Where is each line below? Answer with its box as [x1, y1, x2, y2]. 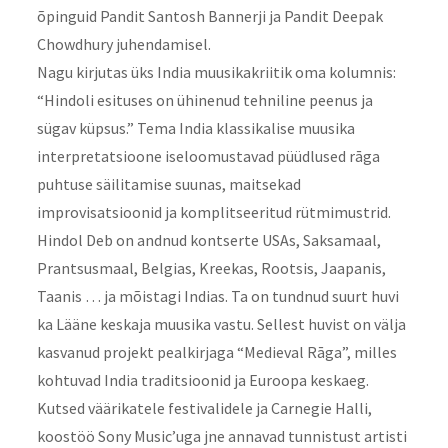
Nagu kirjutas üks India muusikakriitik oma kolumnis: [36, 62, 396, 83]
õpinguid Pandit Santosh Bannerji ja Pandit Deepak [36, 6, 383, 27]
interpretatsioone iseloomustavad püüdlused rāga [36, 146, 380, 167]
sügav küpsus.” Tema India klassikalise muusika [36, 118, 355, 139]
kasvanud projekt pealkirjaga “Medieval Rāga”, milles [36, 342, 397, 363]
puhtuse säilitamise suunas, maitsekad [36, 174, 301, 195]
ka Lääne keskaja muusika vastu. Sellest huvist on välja [36, 314, 406, 335]
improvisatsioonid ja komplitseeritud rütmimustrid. [36, 202, 391, 223]
